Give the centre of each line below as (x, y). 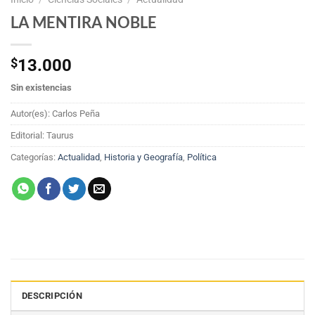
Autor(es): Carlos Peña (55, 114)
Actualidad (79, 157)
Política (202, 157)
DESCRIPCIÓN (52, 296)
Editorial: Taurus (42, 136)
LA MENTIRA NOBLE (84, 22)
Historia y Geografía (143, 157)
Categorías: (34, 157)
